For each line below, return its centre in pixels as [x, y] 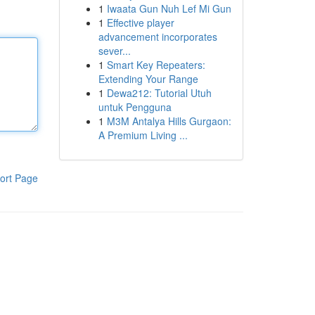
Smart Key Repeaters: [156, 65]
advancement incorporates [157, 37]
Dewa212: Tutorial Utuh [159, 93]
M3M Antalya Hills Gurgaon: [169, 121]
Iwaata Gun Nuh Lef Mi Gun [169, 8]
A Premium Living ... [143, 135]
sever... [114, 51]
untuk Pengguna [135, 107]
